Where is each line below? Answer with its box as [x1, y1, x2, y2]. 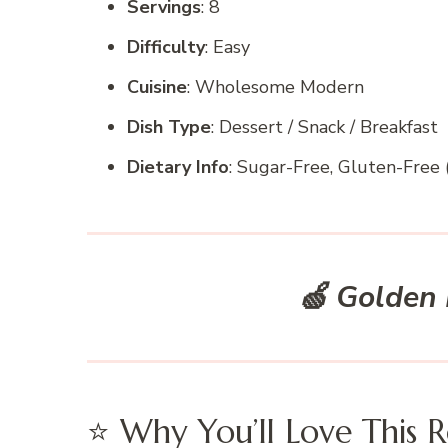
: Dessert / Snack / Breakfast [211, 115, 438, 140]
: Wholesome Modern [187, 75, 364, 100]
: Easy [205, 35, 250, 60]
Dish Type [127, 115, 211, 140]
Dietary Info [127, 155, 229, 180]
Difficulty [127, 35, 205, 60]
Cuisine [127, 75, 187, 100]
